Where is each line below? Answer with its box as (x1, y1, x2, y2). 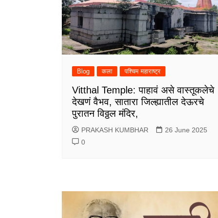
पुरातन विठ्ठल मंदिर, (72, 108, 138, 119)
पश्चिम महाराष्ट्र (125, 68, 161, 75)
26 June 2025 (165, 126, 207, 134)
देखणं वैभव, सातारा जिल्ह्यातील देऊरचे (72, 96, 204, 108)
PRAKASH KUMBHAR (81, 126, 148, 134)
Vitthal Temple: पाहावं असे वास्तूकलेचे (72, 85, 214, 96)
